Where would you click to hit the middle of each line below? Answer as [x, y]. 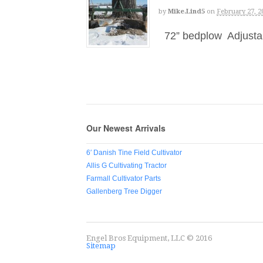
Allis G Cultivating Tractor [127, 166]
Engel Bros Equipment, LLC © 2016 [149, 238]
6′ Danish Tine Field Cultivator [134, 153]
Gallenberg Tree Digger [124, 192]
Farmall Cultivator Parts [124, 179]
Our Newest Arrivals [126, 128]
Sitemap [101, 246]
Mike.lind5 [186, 12]
